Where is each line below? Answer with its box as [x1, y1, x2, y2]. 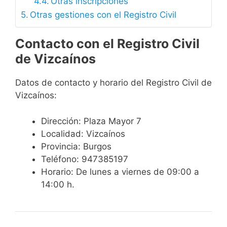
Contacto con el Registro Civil [15, 36, 200, 52]
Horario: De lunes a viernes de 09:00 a [41, 166, 199, 177]
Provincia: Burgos [41, 141, 111, 152]
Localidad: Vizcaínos [41, 128, 125, 139]
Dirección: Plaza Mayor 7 [41, 116, 141, 126]
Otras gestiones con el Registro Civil [30, 10, 177, 20]
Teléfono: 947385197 [41, 154, 128, 164]
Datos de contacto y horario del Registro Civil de [15, 78, 212, 88]
